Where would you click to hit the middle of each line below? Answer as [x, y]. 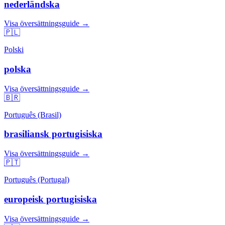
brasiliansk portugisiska [53, 134]
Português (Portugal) [37, 180]
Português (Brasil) [33, 115]
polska [18, 69]
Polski [14, 50]
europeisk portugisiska [50, 199]
